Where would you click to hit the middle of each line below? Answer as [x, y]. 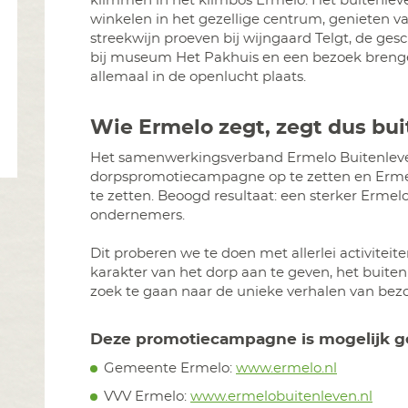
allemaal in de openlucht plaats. [198, 76]
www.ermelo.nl [286, 368]
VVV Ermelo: [147, 396]
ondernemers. [138, 216]
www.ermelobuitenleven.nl [281, 396]
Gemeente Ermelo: [170, 368]
